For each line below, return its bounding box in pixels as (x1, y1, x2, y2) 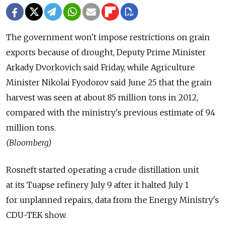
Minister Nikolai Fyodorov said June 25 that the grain (6, 77, 212, 88)
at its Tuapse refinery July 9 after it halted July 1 (6, 180, 189, 190)
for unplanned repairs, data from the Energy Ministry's (6, 195, 219, 205)
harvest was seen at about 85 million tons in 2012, (6, 92, 198, 103)
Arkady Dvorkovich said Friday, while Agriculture (6, 62, 195, 73)
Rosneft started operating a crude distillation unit (6, 165, 199, 175)
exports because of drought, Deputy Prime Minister (6, 47, 206, 58)
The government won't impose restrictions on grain (6, 32, 210, 43)
